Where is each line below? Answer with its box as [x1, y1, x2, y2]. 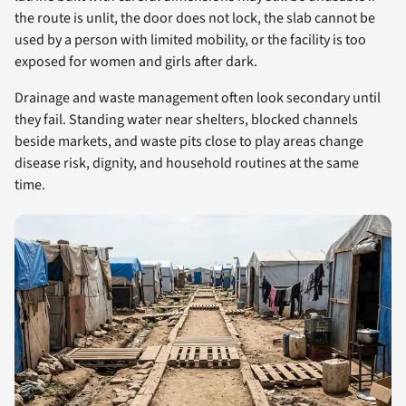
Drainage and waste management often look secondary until [14, 88, 381, 109]
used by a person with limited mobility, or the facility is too [14, 30, 366, 51]
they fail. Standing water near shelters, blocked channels [14, 110, 358, 130]
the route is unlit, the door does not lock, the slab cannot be [14, 8, 375, 29]
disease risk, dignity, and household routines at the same [14, 153, 359, 174]
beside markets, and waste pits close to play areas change [14, 131, 363, 152]
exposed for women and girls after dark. [14, 52, 257, 72]
